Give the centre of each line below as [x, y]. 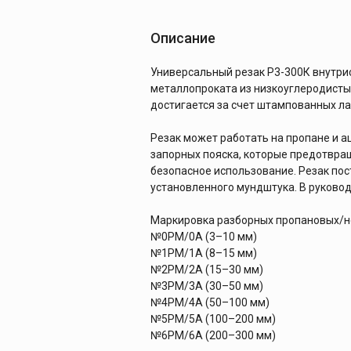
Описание [183, 38]
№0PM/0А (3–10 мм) [204, 236]
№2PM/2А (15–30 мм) [207, 269]
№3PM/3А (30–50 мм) [207, 286]
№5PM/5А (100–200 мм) [213, 318]
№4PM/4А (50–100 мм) [210, 302]
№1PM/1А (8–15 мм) [204, 253]
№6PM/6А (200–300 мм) [213, 335]
